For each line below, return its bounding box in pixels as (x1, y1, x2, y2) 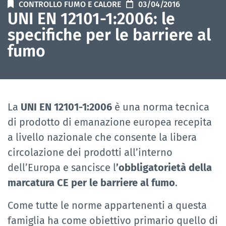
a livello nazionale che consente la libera (8, 131, 197, 144)
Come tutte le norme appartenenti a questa (8, 199, 207, 211)
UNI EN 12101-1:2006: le (8, 9, 175, 29)
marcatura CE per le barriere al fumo (8, 177, 175, 189)
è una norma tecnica (112, 101, 209, 114)
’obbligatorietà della (116, 161, 212, 174)
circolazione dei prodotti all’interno (8, 146, 173, 159)
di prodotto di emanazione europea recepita (8, 116, 212, 129)
